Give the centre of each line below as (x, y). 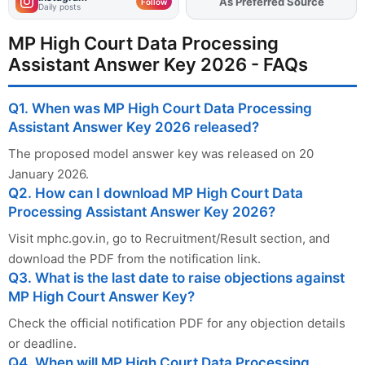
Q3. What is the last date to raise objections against (176, 277)
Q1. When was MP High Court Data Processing (160, 108)
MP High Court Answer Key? (101, 296)
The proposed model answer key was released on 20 (161, 153)
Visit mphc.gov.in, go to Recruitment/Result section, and (169, 238)
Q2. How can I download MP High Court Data (156, 193)
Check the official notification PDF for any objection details (177, 323)
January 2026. (48, 174)
